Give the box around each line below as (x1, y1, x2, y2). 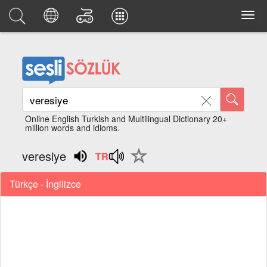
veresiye (22, 147, 67, 164)
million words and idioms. (25, 122, 120, 133)
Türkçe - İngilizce (10, 176, 81, 191)
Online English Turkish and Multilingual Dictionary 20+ (25, 113, 228, 125)
